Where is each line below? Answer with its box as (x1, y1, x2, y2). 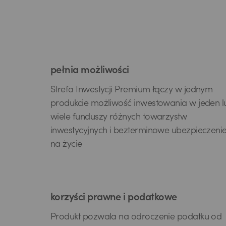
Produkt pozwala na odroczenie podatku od (50, 213, 222, 222)
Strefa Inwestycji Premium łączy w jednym (50, 86, 213, 95)
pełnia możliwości (50, 66, 129, 76)
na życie (50, 140, 82, 149)
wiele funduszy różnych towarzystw (50, 113, 187, 122)
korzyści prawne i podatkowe (50, 193, 177, 203)
